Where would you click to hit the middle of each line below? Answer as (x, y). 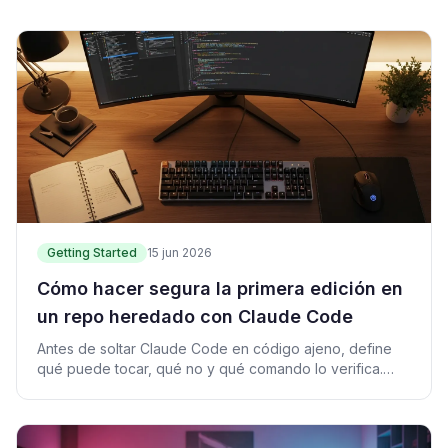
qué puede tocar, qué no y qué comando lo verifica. (210, 368)
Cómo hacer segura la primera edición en (220, 288)
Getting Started (92, 252)
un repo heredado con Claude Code (195, 316)
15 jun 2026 (179, 252)
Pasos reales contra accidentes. (142, 388)
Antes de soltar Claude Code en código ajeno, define (214, 348)
